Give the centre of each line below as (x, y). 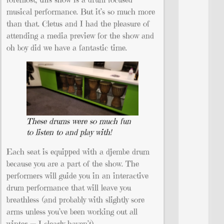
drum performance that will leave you (69, 188)
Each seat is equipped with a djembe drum (78, 152)
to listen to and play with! (69, 132)
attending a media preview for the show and (80, 35)
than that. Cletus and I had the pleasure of (78, 23)
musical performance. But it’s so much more (81, 11)
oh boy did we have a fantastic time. (67, 47)
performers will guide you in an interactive (77, 176)
